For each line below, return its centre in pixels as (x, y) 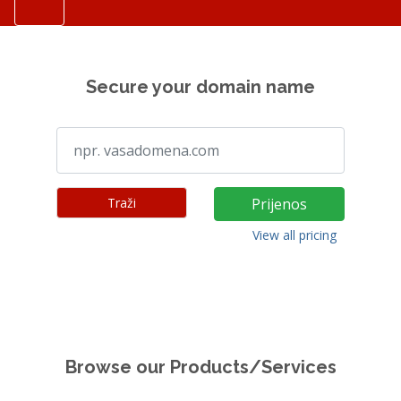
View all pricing (294, 235)
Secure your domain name (200, 87)
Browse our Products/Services (200, 367)
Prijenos (279, 204)
